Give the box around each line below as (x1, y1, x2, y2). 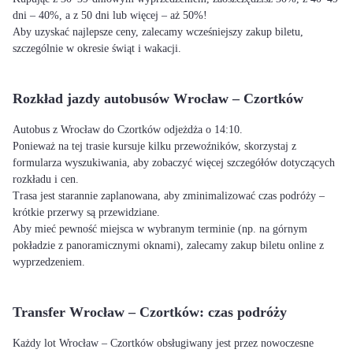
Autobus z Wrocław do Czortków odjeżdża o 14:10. (13, 124, 243, 136)
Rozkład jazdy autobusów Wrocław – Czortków (13, 91, 303, 106)
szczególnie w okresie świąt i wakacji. (13, 43, 181, 54)
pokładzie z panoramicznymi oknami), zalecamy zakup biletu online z (13, 240, 324, 251)
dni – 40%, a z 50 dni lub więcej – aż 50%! (13, 9, 207, 21)
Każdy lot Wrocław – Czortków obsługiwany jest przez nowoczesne (13, 337, 314, 349)
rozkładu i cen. (13, 173, 79, 185)
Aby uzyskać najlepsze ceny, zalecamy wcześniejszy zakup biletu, (13, 26, 303, 38)
